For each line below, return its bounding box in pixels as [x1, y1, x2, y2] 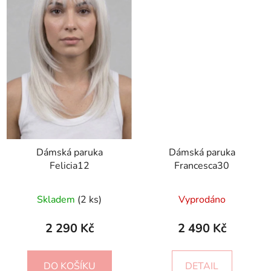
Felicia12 [49, 159, 90, 173]
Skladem [37, 193, 77, 207]
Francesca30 [174, 159, 229, 173]
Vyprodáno [178, 193, 226, 207]
